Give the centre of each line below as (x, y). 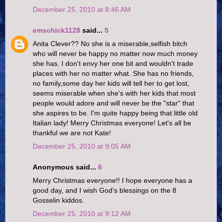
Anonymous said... (65, 167)
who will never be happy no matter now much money (115, 54)
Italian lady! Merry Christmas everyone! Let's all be (112, 123)
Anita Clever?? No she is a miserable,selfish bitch (110, 44)
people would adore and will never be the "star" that (113, 103)
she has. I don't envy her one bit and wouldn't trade (113, 64)
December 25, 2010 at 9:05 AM (82, 146)
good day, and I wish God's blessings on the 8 (105, 191)
